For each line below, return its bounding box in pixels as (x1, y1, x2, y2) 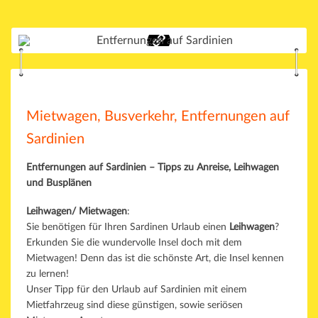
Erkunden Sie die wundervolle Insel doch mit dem (26, 237, 242, 248)
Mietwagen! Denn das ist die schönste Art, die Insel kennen (26, 253, 284, 263)
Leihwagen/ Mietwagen (26, 206, 127, 216)
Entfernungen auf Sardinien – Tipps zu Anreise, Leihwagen (26, 163, 279, 173)
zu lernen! (26, 268, 69, 279)
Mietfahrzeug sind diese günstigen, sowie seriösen (26, 300, 243, 310)
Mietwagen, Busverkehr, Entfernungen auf (26, 109, 290, 124)
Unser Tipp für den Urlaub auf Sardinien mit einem (26, 284, 247, 295)
